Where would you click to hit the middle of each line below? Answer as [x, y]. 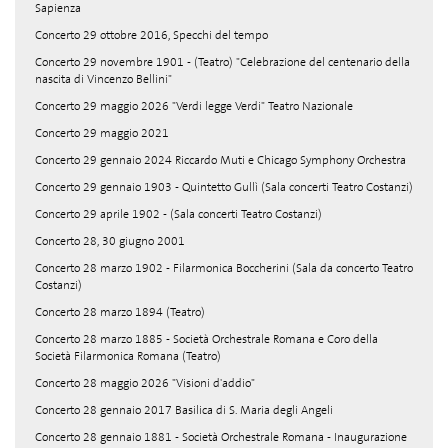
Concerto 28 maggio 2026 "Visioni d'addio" [145, 383]
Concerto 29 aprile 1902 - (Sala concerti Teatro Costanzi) [178, 214]
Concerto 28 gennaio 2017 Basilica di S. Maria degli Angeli [184, 410]
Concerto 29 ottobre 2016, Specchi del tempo [151, 35]
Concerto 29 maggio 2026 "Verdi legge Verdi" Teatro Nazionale [194, 106]
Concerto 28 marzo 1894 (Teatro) [120, 312]
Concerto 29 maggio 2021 [102, 133]
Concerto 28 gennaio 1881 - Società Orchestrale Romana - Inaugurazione [221, 437]
